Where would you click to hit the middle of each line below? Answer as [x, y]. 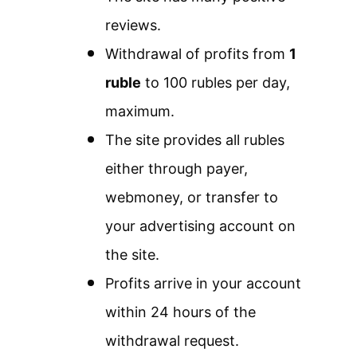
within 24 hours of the [180, 312]
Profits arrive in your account [203, 284]
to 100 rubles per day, [216, 83]
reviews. [133, 25]
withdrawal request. [172, 341]
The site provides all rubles [195, 140]
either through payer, [177, 169]
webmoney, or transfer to [192, 198]
